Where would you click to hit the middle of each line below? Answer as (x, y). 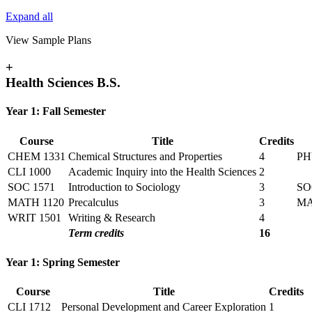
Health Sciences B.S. (63, 82)
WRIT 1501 (34, 217)
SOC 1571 (31, 187)
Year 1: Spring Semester (63, 262)
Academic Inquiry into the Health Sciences (162, 171)
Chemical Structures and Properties (145, 156)
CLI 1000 (29, 171)
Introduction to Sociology (124, 187)
